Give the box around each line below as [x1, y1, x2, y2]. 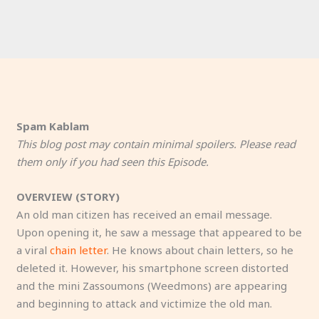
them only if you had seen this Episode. [16, 154, 209, 169]
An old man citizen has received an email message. [16, 206, 273, 221]
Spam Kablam [16, 118, 90, 133]
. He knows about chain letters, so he [107, 242, 294, 257]
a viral [16, 242, 51, 257]
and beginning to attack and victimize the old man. [16, 296, 273, 310]
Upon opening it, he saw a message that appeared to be [16, 224, 303, 239]
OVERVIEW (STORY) [16, 189, 120, 204]
